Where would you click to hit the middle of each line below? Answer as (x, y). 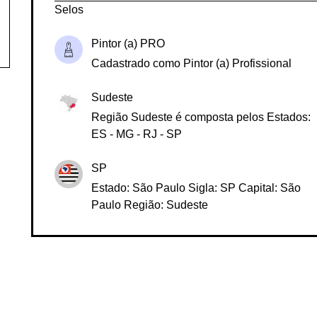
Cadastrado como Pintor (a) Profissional (191, 76)
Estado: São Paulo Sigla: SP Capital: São (196, 201)
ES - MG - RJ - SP (137, 147)
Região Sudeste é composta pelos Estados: (201, 130)
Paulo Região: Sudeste (150, 218)
